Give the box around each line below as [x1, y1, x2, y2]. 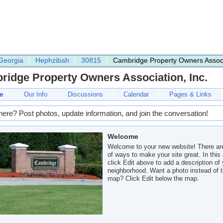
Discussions [68, 91, 103, 98]
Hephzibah [35, 56, 69, 64]
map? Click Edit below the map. [108, 175, 199, 182]
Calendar [123, 91, 149, 98]
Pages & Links [169, 91, 212, 98]
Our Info [24, 91, 47, 98]
